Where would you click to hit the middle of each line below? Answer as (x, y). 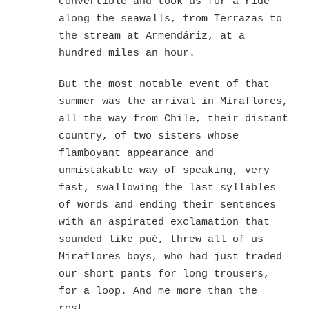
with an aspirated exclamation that (164, 222)
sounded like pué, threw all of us (161, 239)
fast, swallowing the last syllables (167, 188)
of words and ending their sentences (167, 205)
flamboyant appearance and (136, 153)
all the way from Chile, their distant (173, 119)
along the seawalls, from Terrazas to (170, 19)
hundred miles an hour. (127, 53)
